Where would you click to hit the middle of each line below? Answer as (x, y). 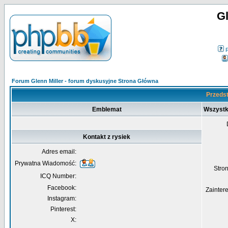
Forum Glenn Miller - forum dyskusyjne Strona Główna (85, 81)
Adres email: (59, 152)
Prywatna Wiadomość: (46, 163)
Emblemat (107, 109)
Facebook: (62, 188)
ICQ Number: (58, 176)
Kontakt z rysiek (107, 137)
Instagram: (62, 198)
